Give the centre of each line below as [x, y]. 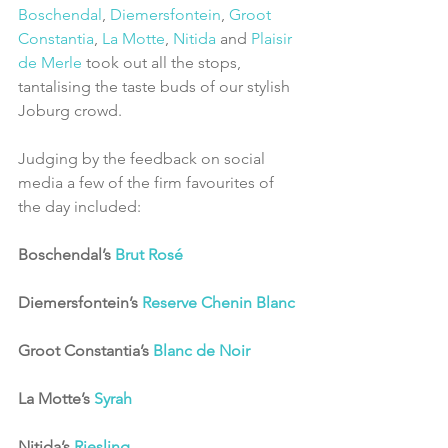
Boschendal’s [66, 255]
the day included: [79, 207]
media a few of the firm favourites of [148, 183]
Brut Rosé [149, 255]
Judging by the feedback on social [143, 159]
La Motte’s [56, 399]
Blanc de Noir [201, 351]
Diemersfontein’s [80, 303]
